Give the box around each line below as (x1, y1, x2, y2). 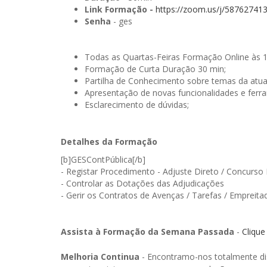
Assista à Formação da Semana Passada (61, 226, 237, 237)
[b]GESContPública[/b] (61, 154, 145, 165)
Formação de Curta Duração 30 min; (85, 63, 226, 74)
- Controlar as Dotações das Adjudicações (61, 178, 224, 189)
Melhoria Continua (61, 251, 139, 262)
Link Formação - (85, 4, 156, 15)
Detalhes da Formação (61, 136, 157, 147)
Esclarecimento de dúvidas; (85, 99, 189, 110)
